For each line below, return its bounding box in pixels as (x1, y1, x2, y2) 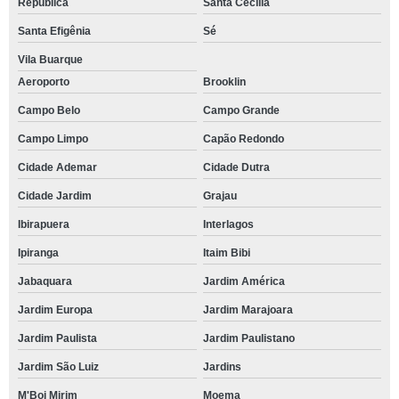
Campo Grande (202, 104, 280, 118)
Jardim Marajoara (202, 304, 293, 317)
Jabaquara (18, 275, 72, 289)
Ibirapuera (18, 218, 69, 232)
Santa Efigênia (18, 25, 91, 38)
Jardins (202, 361, 241, 374)
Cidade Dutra (202, 161, 270, 175)
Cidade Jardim (18, 190, 92, 203)
